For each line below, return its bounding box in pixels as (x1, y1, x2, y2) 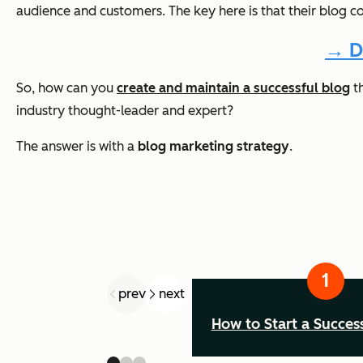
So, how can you (16, 80, 117, 96)
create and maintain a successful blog (117, 80, 350, 96)
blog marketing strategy (138, 139, 289, 155)
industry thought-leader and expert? (16, 103, 233, 119)
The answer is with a (16, 139, 138, 155)
